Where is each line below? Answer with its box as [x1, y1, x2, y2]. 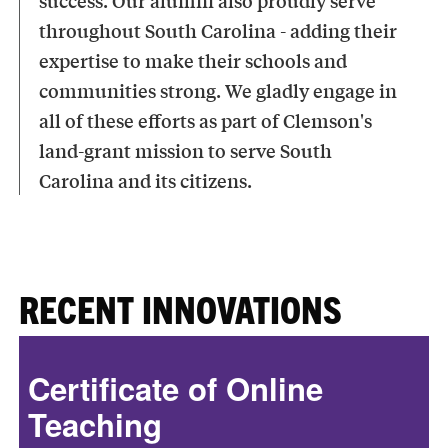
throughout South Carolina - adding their [39, 16, 398, 45]
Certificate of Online [27, 366, 323, 412]
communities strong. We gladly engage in [39, 76, 398, 105]
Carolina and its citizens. [39, 166, 257, 195]
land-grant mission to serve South [39, 136, 333, 165]
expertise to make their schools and [39, 46, 348, 75]
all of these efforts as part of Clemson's [39, 106, 373, 135]
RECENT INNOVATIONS [19, 285, 343, 332]
